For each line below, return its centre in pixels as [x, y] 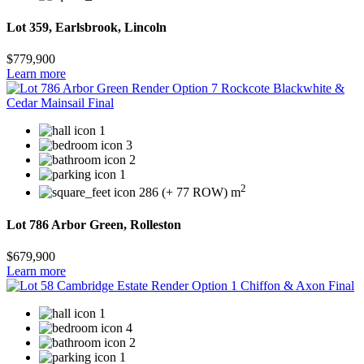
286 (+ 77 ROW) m [190, 193]
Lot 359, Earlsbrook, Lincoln [87, 27]
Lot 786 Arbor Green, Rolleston [94, 224]
